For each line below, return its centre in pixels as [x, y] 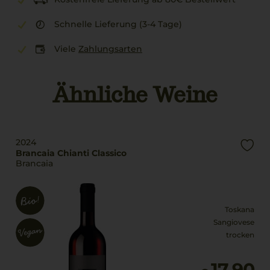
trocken [240, 235]
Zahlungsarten [110, 49]
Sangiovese [234, 222]
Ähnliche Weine [135, 95]
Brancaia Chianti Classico [71, 153]
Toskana [240, 209]
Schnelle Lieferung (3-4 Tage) [118, 24]
